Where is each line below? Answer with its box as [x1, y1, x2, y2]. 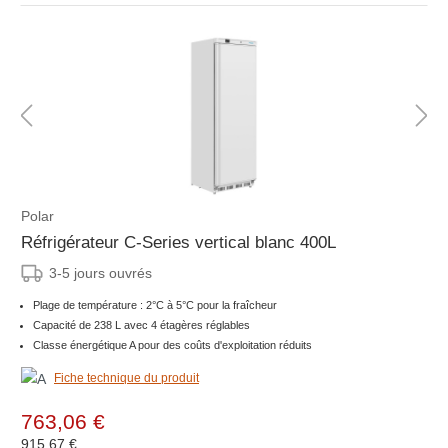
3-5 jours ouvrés [49, 265, 152, 282]
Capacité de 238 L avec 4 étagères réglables [33, 319, 250, 332]
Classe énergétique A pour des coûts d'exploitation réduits [33, 339, 312, 352]
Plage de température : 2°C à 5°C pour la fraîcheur [33, 299, 277, 312]
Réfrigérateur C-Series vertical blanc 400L [21, 233, 336, 253]
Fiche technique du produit [54, 371, 199, 386]
